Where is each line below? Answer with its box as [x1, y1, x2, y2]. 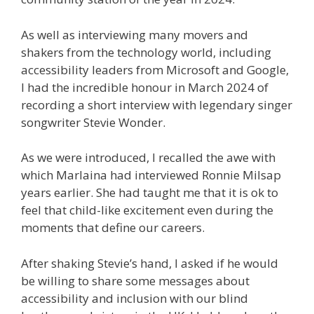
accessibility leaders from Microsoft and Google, [21, 61, 289, 78]
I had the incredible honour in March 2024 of [21, 78, 268, 95]
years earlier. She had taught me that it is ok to [21, 184, 278, 201]
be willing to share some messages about [21, 272, 250, 289]
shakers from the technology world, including [21, 43, 271, 60]
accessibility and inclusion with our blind [21, 289, 248, 306]
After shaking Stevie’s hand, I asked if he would [21, 254, 278, 271]
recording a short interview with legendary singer [21, 96, 292, 113]
